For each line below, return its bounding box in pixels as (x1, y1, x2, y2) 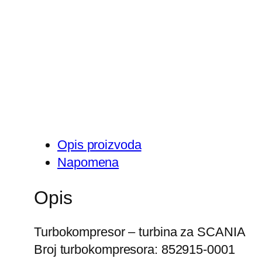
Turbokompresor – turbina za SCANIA (34, 225, 246, 240)
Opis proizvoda (57, 137, 142, 153)
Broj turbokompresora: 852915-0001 (34, 242, 235, 257)
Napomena (57, 155, 119, 170)
